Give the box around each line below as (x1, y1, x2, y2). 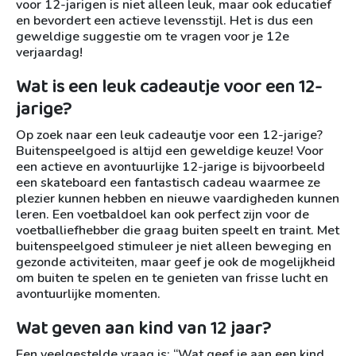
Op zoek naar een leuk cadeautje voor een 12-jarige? (16, 126, 323, 144)
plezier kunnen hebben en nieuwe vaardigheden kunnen (16, 190, 339, 207)
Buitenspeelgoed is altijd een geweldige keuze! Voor (16, 142, 323, 160)
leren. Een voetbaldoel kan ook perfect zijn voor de (16, 206, 309, 223)
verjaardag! (16, 44, 83, 61)
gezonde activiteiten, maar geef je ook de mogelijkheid (16, 253, 335, 271)
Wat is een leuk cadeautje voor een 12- (16, 72, 322, 102)
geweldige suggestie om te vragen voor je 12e (16, 28, 289, 45)
